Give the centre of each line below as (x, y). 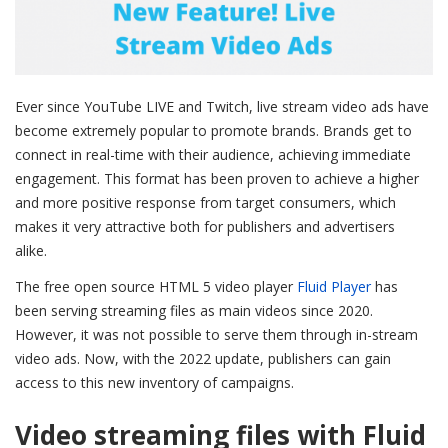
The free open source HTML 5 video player (156, 287)
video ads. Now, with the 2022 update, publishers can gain (203, 359)
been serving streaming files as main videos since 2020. (194, 311)
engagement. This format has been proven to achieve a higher (217, 179)
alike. (33, 251)
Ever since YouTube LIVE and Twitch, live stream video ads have (222, 107)
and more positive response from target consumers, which (205, 203)
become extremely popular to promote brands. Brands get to (213, 131)
